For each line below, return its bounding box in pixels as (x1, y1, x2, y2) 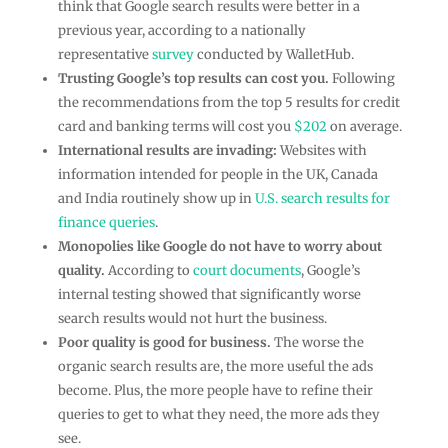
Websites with (279, 141, 367, 159)
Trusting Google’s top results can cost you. (57, 69, 332, 87)
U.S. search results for (254, 189, 390, 207)
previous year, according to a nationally (57, 21, 306, 39)
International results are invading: (57, 141, 280, 159)
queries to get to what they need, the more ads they (57, 405, 380, 423)
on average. (326, 117, 402, 135)
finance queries (57, 213, 155, 231)
